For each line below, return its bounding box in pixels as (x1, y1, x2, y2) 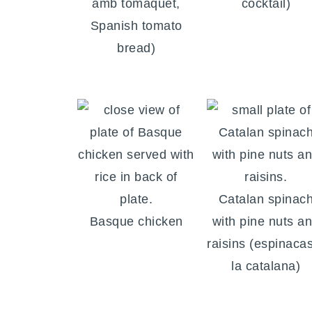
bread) (117, 41, 156, 56)
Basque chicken (89, 214, 183, 229)
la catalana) (231, 259, 301, 274)
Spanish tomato (90, 19, 182, 33)
